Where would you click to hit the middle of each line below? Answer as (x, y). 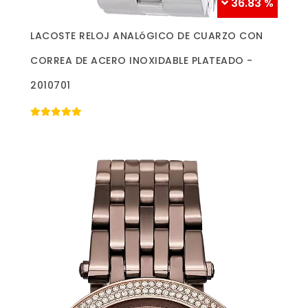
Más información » (154, 33)
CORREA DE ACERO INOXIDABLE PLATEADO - (142, 61)
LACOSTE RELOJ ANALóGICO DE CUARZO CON (147, 36)
